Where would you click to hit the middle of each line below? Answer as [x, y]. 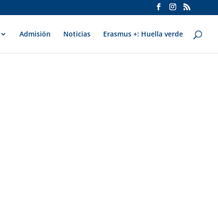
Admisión [35, 34]
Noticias [77, 34]
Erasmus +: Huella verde [143, 34]
